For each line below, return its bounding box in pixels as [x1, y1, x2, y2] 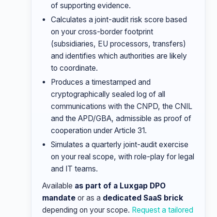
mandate [42, 193, 76, 202]
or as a [76, 193, 103, 202]
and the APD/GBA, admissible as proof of [51, 114, 191, 123]
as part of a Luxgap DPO [75, 181, 166, 190]
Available [42, 181, 75, 190]
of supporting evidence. [51, 1, 131, 10]
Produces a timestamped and [51, 77, 151, 87]
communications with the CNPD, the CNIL [51, 102, 192, 111]
